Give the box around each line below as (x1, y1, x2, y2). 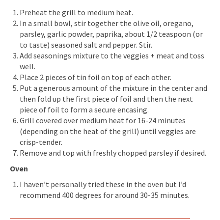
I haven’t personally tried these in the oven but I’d (20, 179, 186, 189)
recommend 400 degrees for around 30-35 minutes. (20, 190, 190, 200)
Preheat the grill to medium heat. (20, 7, 133, 17)
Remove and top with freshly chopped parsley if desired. (20, 147, 206, 158)
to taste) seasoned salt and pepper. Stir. (20, 39, 152, 50)
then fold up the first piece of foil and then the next (20, 93, 193, 104)
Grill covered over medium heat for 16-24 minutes (20, 115, 186, 125)
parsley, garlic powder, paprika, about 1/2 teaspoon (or (20, 28, 203, 39)
